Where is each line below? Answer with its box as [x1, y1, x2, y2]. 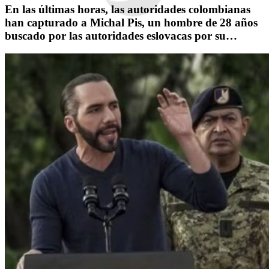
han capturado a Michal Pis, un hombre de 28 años [5, 16, 258, 29]
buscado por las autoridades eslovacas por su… [5, 29, 237, 42]
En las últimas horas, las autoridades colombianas [5, 2, 250, 16]
